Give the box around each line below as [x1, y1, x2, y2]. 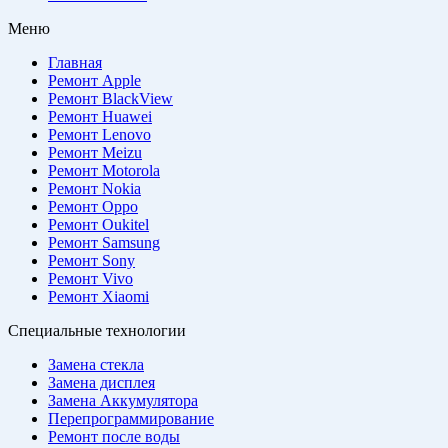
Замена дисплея [48, 373, 155, 391]
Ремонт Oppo [48, 197, 138, 215]
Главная [48, 53, 102, 71]
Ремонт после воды [48, 427, 180, 445]
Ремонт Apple [48, 71, 141, 89]
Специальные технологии [8, 321, 186, 339]
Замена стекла [48, 355, 144, 373]
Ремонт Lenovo [48, 125, 151, 143]
